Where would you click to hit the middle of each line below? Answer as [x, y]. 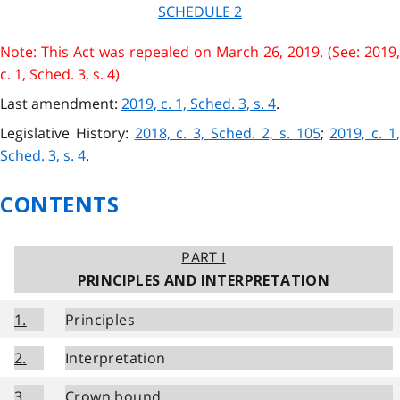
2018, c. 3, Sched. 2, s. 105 [227, 133]
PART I [204, 257]
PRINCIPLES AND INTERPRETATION [204, 280]
